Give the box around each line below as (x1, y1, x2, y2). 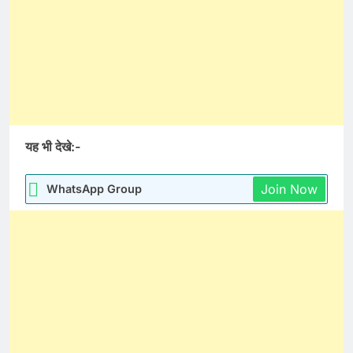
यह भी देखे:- (25, 139, 80, 155)
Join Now (261, 181, 318, 198)
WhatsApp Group (46, 182, 142, 196)
